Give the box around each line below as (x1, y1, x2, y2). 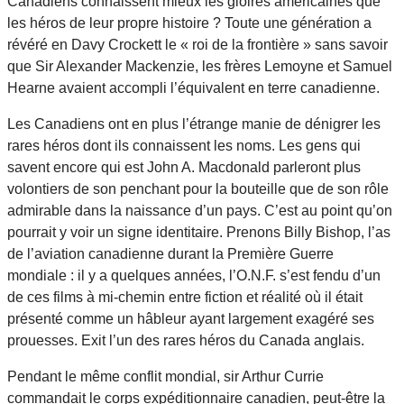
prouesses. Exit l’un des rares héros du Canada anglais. (7, 332, 364, 348)
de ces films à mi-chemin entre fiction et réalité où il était (7, 289, 363, 305)
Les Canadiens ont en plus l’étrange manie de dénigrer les (7, 115, 381, 132)
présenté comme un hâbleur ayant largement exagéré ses (7, 310, 374, 326)
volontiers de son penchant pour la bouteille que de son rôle (7, 180, 389, 197)
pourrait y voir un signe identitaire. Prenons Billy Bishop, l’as (7, 224, 390, 240)
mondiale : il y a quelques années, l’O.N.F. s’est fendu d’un (7, 267, 381, 283)
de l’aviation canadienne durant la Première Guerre (7, 245, 334, 262)
